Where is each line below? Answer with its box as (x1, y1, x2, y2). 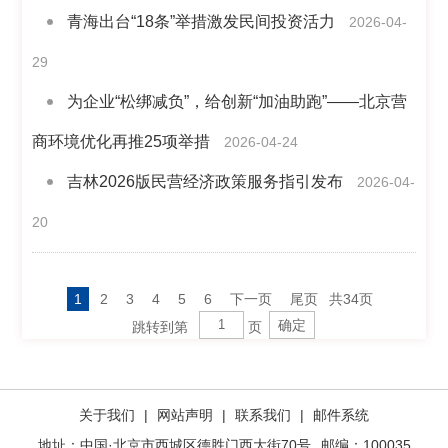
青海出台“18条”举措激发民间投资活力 (67, 13, 336, 30)
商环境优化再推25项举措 (32, 133, 211, 150)
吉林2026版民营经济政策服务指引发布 (67, 173, 344, 190)
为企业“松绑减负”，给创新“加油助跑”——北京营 (67, 93, 408, 110)
